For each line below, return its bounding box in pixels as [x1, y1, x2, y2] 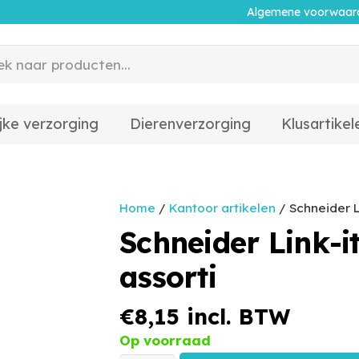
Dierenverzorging [129, 115, 251, 133]
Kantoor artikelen [169, 200, 276, 216]
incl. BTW [179, 302, 290, 330]
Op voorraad [119, 331, 211, 349]
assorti [119, 259, 216, 296]
